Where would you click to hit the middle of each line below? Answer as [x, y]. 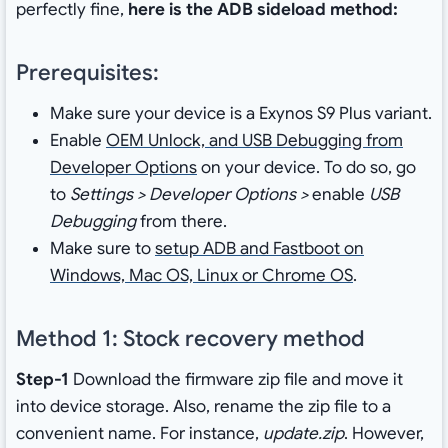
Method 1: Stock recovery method [190, 339]
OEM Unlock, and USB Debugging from [254, 141]
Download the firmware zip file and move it [235, 380]
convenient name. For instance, [139, 434]
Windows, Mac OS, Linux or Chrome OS [201, 276]
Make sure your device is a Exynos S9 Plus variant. [240, 114]
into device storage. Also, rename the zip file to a [203, 407]
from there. [181, 222]
